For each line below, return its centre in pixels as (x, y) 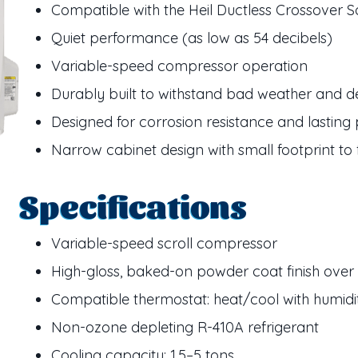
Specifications (133, 205)
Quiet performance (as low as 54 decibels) (191, 38)
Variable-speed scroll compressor (164, 244)
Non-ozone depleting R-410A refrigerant (185, 328)
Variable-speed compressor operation (179, 66)
